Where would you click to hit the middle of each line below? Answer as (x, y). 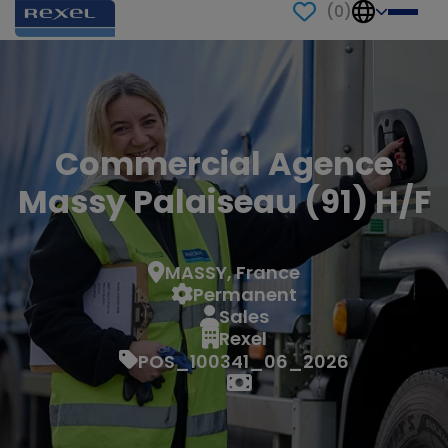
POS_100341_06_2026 (243, 362)
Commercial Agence (224, 164)
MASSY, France (232, 272)
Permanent (245, 294)
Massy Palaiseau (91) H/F (224, 202)
